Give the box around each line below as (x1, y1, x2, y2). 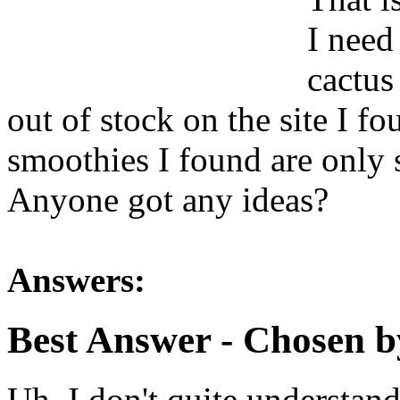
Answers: (7, 260, 146, 299)
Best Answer (7, 318, 211, 361)
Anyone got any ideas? (7, 179, 329, 219)
